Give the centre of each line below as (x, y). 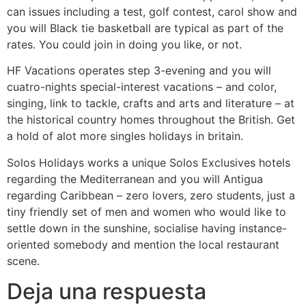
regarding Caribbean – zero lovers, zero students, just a (151, 195)
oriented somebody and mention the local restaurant (143, 244)
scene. (23, 261)
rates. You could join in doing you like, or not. (124, 44)
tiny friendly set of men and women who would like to (147, 211)
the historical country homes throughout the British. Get (151, 120)
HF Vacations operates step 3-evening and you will (139, 71)
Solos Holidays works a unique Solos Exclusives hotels (149, 162)
